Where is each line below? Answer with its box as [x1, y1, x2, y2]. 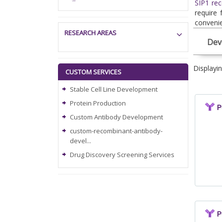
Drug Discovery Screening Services [70, 150, 174, 159]
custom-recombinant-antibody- [70, 126, 163, 135]
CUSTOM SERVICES [65, 67, 121, 76]
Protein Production [70, 99, 126, 108]
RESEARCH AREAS [64, 28, 116, 37]
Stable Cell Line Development [70, 85, 158, 94]
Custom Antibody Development [70, 112, 163, 121]
